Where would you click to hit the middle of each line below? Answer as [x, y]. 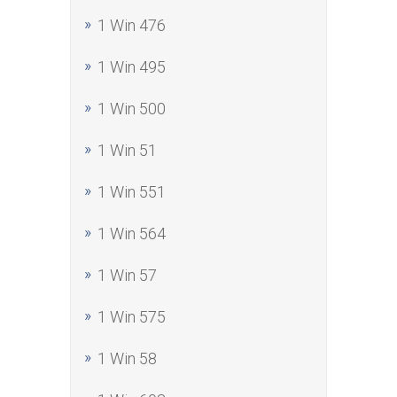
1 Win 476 [132, 25]
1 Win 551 [132, 192]
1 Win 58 [127, 358]
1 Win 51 [127, 150]
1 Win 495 [132, 67]
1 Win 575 [132, 317]
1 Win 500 [132, 109]
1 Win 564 [132, 234]
